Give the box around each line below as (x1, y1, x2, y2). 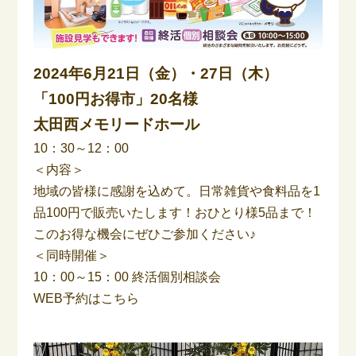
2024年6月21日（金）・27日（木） (33, 64, 279, 82)
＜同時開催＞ (33, 248, 110, 262)
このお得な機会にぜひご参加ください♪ (33, 226, 257, 241)
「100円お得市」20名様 (33, 90, 199, 107)
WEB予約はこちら (33, 291, 140, 305)
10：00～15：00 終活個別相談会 (33, 269, 222, 284)
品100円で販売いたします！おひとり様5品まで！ (33, 205, 317, 219)
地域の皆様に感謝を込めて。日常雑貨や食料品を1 (33, 184, 321, 198)
